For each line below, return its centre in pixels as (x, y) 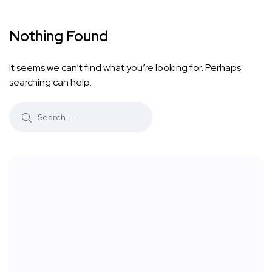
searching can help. (50, 83)
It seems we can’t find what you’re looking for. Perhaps (125, 68)
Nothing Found (59, 36)
